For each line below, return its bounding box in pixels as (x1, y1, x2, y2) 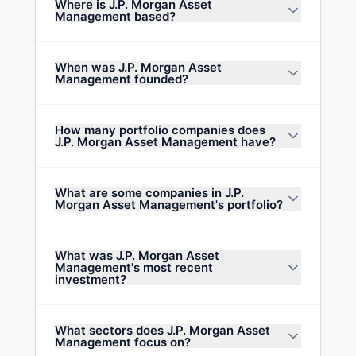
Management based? (55, 9, 176, 24)
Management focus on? (55, 335, 191, 350)
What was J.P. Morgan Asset (55, 248, 219, 263)
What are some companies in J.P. (55, 185, 244, 200)
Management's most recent (55, 260, 213, 275)
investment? (55, 272, 126, 287)
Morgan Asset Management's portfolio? (55, 197, 283, 212)
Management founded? (55, 72, 188, 87)
